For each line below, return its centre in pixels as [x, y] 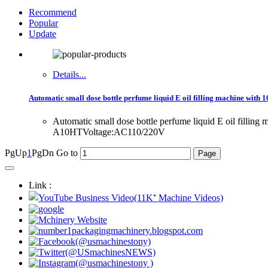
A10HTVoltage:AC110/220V [110, 132]
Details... [69, 74]
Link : [40, 185]
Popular [43, 23]
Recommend [53, 12]
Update [42, 34]
